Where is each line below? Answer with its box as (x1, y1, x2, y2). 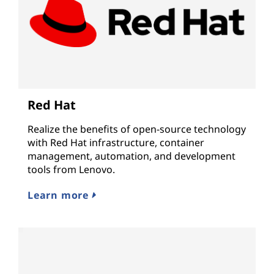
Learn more (28, 188, 92, 202)
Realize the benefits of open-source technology (28, 122, 246, 136)
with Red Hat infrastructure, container (28, 135, 204, 149)
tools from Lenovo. (28, 162, 115, 176)
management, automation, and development (28, 149, 235, 163)
